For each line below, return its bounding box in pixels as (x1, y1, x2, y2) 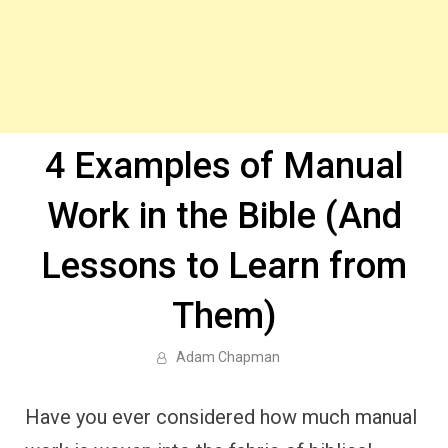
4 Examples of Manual (44, 145, 404, 187)
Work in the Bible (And (46, 195, 402, 237)
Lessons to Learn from (41, 245, 407, 287)
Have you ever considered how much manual (25, 405, 417, 429)
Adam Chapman (175, 349, 280, 365)
